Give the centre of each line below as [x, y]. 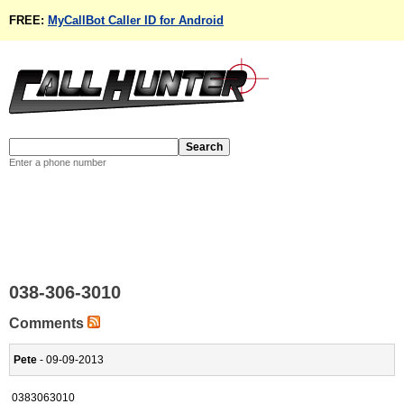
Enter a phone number [58, 162]
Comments [48, 323]
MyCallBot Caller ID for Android [136, 20]
